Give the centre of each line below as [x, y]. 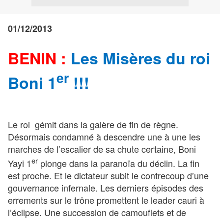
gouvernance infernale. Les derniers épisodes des [106, 187]
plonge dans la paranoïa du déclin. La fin [119, 163]
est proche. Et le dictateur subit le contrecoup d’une [108, 175]
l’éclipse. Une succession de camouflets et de [97, 212]
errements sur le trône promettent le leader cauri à [106, 200]
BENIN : [39, 58]
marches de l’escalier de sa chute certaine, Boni [102, 149]
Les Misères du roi [140, 58]
